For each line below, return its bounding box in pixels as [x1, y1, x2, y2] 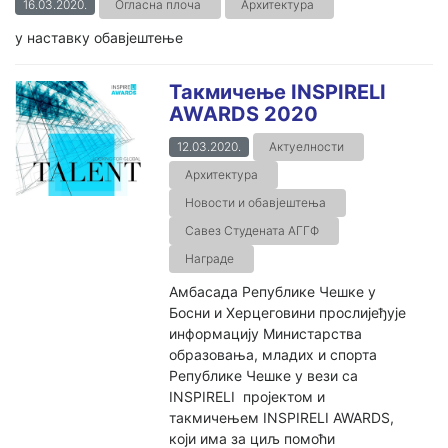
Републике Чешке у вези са [169, 367, 359, 384]
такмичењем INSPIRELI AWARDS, [169, 409, 395, 426]
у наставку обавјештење [15, 29, 183, 46]
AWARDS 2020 [169, 102, 319, 126]
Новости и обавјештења [185, 195, 327, 210]
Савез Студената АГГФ [185, 223, 320, 238]
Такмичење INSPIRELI [169, 80, 387, 104]
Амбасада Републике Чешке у [169, 283, 377, 300]
